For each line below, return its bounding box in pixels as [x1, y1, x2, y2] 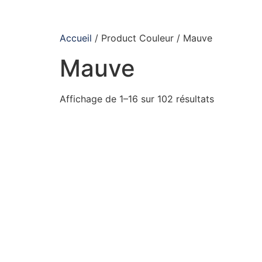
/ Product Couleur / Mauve [92, 32, 212, 44]
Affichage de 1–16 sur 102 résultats [60, 93, 214, 105]
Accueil [60, 32, 92, 44]
